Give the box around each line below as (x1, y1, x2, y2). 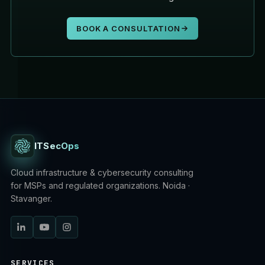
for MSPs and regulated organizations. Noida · (11, 180, 190, 190)
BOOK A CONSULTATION (76, 24, 181, 33)
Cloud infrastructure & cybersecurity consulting (11, 167, 193, 177)
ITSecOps (34, 140, 80, 151)
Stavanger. (11, 193, 52, 203)
